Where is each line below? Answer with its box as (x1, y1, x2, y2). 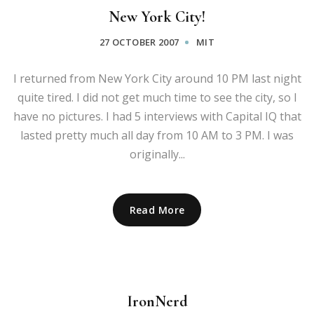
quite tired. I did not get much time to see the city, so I (17, 89, 297, 105)
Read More (129, 203, 185, 217)
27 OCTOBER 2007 (99, 35, 179, 48)
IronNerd (126, 292, 188, 310)
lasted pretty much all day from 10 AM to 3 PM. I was (20, 127, 294, 143)
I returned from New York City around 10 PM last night (13, 70, 301, 86)
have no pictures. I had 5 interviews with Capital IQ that (13, 108, 301, 124)
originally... (129, 146, 185, 162)
